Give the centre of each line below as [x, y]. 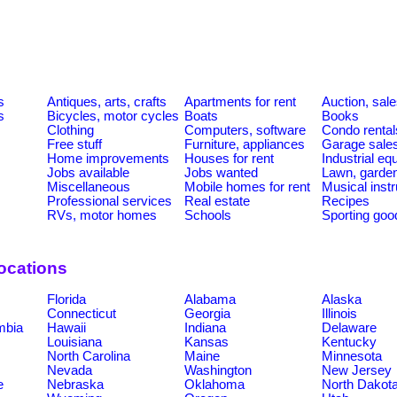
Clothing [70, 130]
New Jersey [357, 370]
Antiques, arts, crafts [107, 101]
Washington [218, 370]
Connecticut [82, 313]
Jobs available [88, 172]
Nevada [70, 370]
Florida [66, 299]
